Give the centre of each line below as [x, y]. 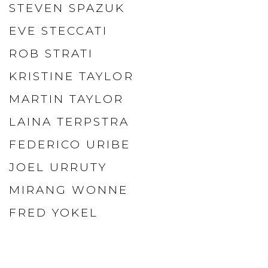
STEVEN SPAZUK [67, 8]
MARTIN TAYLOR [67, 99]
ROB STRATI [51, 54]
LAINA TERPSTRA [69, 122]
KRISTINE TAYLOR [71, 76]
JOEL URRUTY [58, 167]
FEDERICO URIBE [70, 144]
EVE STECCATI [59, 31]
